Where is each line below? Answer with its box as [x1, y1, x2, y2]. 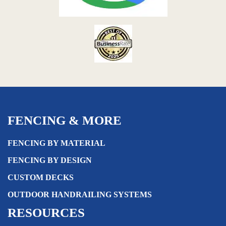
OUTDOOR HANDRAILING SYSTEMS [8, 190, 152, 199]
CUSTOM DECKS [8, 173, 74, 182]
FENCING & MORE [8, 114, 122, 127]
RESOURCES [8, 206, 85, 219]
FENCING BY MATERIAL [8, 139, 105, 147]
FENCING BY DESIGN [8, 156, 92, 164]
